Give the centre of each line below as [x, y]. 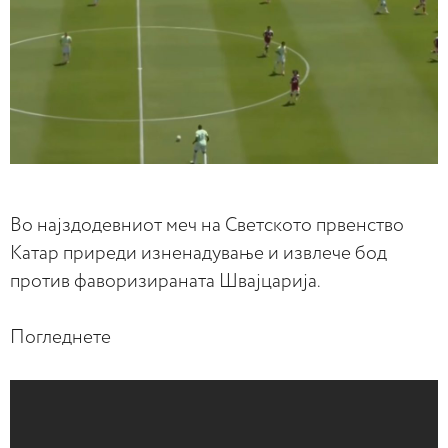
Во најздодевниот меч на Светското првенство [207, 226]
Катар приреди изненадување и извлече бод [198, 254]
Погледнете [60, 338]
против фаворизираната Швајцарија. [165, 282]
